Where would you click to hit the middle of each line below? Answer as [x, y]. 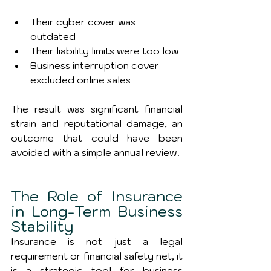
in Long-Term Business [97, 211]
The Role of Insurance [97, 196]
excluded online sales [80, 80]
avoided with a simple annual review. [95, 153]
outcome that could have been [97, 138]
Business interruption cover [96, 66]
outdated [53, 37]
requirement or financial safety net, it [97, 256]
